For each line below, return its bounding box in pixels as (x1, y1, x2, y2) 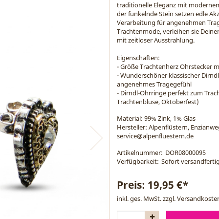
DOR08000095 (165, 148, 206, 157)
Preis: (117, 178, 148, 192)
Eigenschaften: (117, 53, 160, 62)
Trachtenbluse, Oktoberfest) (117, 97, 199, 106)
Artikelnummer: (117, 148, 163, 157)
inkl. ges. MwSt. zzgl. (117, 194, 177, 203)
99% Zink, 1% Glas (144, 114, 196, 123)
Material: (117, 114, 143, 123)
